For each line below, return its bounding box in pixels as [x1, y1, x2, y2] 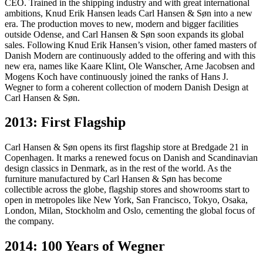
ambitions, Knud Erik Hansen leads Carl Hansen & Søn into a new [5, 8, 252, 18]
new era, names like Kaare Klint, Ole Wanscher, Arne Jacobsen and [5, 60, 255, 71]
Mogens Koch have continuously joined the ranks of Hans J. [5, 71, 228, 82]
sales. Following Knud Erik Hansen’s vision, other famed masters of [5, 39, 257, 50]
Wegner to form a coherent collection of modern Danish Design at [5, 82, 248, 92]
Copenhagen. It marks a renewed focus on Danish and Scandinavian [5, 153, 258, 163]
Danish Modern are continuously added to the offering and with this [5, 50, 255, 60]
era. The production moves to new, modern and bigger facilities [5, 18, 238, 29]
